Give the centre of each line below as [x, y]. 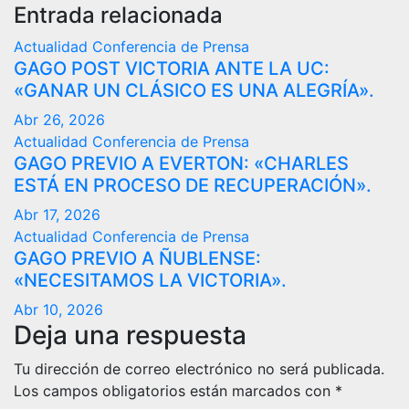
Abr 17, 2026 [57, 215]
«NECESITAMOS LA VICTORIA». [150, 280]
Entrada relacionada [118, 15]
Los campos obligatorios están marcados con [174, 391]
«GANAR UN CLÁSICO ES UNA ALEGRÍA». [194, 90]
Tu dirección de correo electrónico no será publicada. [199, 369]
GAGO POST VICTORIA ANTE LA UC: [172, 68]
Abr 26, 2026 [59, 120]
